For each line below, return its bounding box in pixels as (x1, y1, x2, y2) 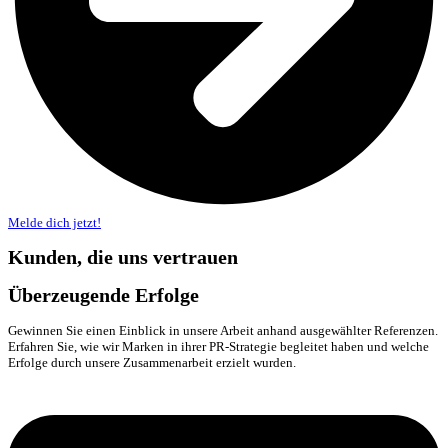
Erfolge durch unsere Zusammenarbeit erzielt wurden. (8, 355, 296, 371)
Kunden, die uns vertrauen (8, 247, 238, 269)
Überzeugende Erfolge (8, 285, 199, 307)
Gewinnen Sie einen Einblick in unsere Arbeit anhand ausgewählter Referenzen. (8, 323, 438, 339)
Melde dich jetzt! (8, 214, 101, 230)
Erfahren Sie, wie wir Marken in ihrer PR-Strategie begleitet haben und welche (8, 339, 429, 355)
